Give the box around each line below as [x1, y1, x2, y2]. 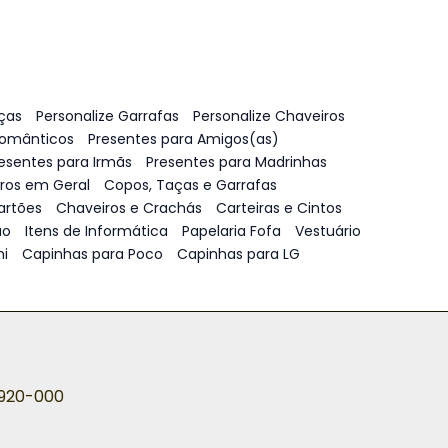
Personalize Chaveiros [193, 106, 345, 126]
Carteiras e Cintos [216, 198, 342, 218]
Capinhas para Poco [21, 244, 163, 264]
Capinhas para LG [176, 244, 300, 264]
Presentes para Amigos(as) [88, 129, 279, 149]
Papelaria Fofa [181, 221, 281, 241]
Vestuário [294, 221, 361, 241]
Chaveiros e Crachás [56, 198, 202, 218]
